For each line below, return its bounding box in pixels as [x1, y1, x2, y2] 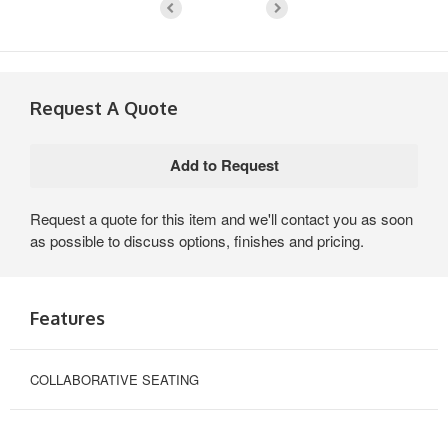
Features [30, 306, 105, 329]
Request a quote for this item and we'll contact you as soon [30, 207, 413, 229]
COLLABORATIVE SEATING [30, 369, 199, 389]
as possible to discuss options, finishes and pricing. [30, 229, 364, 251]
